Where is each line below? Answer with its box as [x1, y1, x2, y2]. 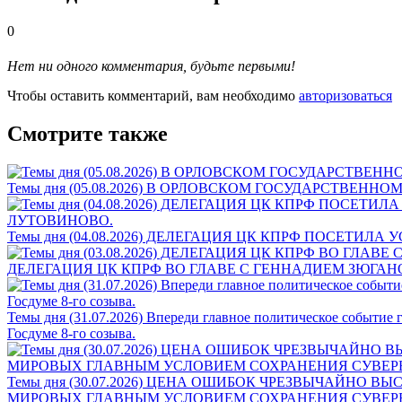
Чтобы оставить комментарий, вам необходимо [7, 87, 299, 103]
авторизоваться [299, 87, 392, 103]
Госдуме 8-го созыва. [7, 325, 135, 341]
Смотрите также [7, 121, 168, 145]
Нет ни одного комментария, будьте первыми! [7, 57, 295, 74]
